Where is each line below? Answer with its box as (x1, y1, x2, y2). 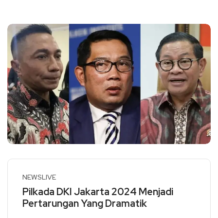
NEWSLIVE (22, 173, 56, 182)
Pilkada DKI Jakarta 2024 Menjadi (22, 185, 173, 199)
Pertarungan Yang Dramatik (22, 197, 147, 210)
